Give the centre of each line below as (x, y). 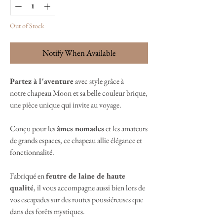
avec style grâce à (99, 81)
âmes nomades (80, 128)
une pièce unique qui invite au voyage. (66, 105)
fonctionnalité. (32, 152)
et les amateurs (126, 128)
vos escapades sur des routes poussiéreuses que (76, 199)
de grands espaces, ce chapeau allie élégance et (76, 140)
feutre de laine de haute (86, 176)
